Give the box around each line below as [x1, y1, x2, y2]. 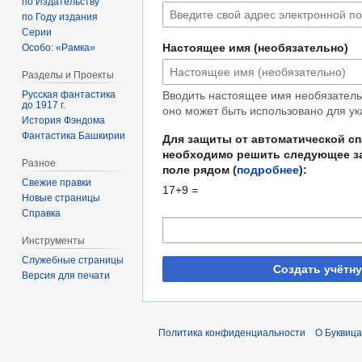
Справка [22, 207, 61, 219]
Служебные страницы [22, 254, 124, 266]
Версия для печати [22, 269, 111, 281]
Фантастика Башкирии [22, 129, 126, 141]
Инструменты [22, 234, 86, 246]
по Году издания [22, 11, 99, 23]
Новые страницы [22, 192, 101, 204]
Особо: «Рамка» [22, 42, 96, 54]
